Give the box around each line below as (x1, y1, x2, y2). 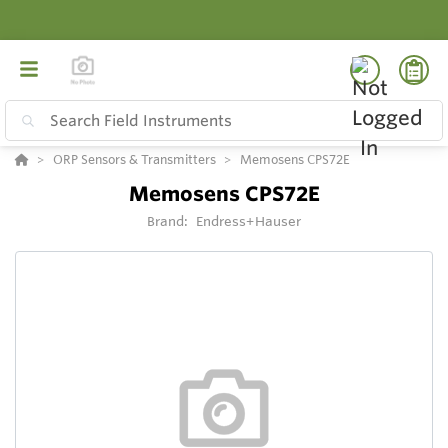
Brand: (146, 213, 192, 230)
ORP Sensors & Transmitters (53, 151, 216, 168)
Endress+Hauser (195, 213, 302, 230)
